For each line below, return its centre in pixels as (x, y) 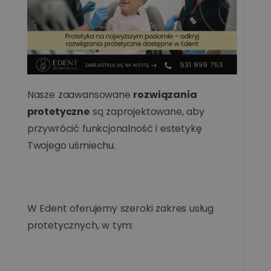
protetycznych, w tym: (80, 225)
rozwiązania (165, 94)
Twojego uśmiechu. (71, 145)
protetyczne (58, 111)
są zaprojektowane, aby (147, 111)
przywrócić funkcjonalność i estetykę (114, 128)
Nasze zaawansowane (80, 94)
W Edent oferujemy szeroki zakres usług (120, 208)
